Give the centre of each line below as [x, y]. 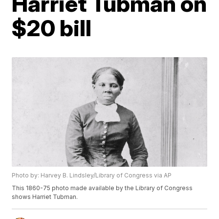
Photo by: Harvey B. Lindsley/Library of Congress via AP [92, 175]
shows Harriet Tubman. [45, 197]
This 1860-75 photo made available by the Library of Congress [102, 188]
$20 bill [52, 28]
